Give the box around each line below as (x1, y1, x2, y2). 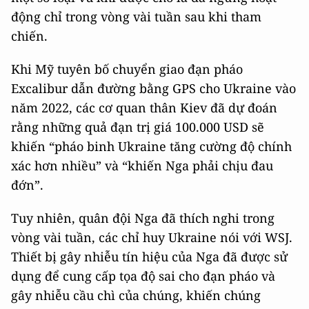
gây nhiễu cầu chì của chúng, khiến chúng (11, 287, 261, 303)
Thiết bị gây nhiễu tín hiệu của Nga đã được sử (11, 248, 288, 265)
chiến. (11, 28, 48, 44)
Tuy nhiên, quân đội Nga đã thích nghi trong (11, 210, 275, 226)
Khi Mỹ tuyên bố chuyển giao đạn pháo (11, 61, 243, 77)
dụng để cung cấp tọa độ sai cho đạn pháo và (11, 268, 275, 284)
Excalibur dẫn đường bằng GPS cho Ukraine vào (11, 80, 296, 97)
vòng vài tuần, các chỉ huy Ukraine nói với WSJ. (11, 229, 292, 246)
